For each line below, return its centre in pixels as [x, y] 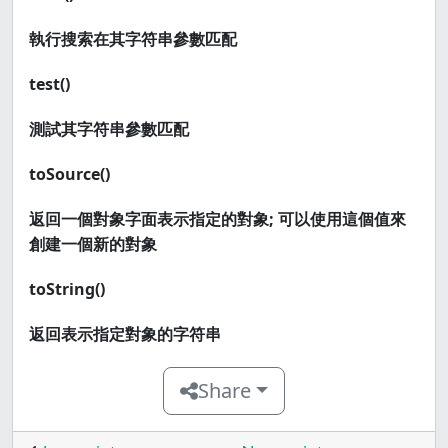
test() [49, 84]
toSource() [69, 174]
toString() [67, 289]
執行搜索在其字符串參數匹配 [133, 39]
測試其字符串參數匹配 [109, 129]
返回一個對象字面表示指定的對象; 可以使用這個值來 [217, 219]
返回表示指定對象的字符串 [125, 334]
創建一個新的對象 [93, 244]
